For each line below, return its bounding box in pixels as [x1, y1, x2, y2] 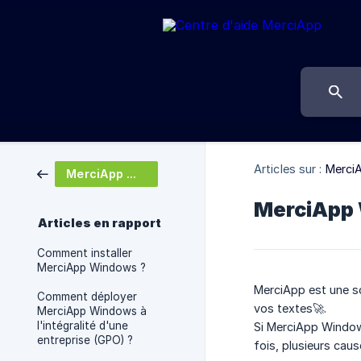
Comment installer [37, 247, 132, 259]
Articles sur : [254, 162, 322, 176]
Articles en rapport [38, 216, 161, 230]
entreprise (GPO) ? [37, 334, 133, 346]
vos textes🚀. [254, 301, 326, 316]
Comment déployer [37, 290, 137, 303]
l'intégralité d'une [37, 319, 128, 332]
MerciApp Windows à [37, 305, 147, 317]
